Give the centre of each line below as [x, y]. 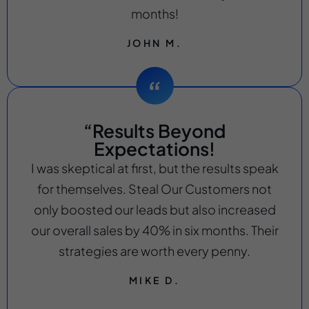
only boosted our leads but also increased [154, 209]
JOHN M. [154, 42]
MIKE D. [154, 280]
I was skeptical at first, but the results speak [154, 168]
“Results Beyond [154, 130]
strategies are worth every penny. [154, 250]
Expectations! [154, 148]
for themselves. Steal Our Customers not [154, 188]
